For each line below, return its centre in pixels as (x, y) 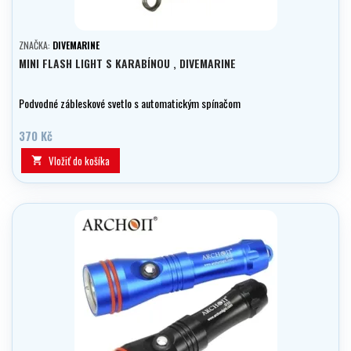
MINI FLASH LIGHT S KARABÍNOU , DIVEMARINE (127, 63)
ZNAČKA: (36, 45)
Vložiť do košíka (79, 161)
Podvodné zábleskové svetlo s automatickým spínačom (130, 103)
